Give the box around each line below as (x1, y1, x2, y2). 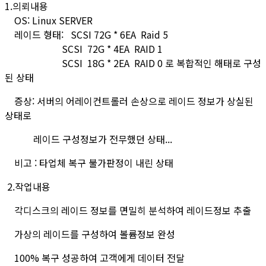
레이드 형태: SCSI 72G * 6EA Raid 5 (5, 27, 168, 42)
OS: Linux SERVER (5, 12, 100, 27)
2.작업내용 (5, 179, 50, 194)
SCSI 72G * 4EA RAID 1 (5, 41, 163, 56)
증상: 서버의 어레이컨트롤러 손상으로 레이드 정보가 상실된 (5, 93, 254, 108)
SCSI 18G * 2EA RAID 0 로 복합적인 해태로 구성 (5, 55, 261, 70)
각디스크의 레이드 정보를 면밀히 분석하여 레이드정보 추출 (5, 202, 251, 217)
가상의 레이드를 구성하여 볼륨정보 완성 (5, 226, 175, 241)
